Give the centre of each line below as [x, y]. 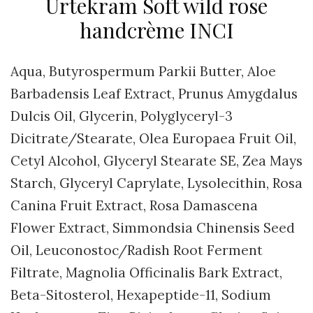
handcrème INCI [156, 30]
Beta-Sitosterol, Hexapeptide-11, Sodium [141, 295]
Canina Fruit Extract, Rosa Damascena [134, 206]
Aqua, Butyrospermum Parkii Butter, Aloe [143, 72]
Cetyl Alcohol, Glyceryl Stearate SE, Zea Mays [156, 161]
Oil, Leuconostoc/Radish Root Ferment [137, 250]
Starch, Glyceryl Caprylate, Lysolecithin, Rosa [156, 183]
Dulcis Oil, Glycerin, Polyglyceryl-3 [122, 116]
